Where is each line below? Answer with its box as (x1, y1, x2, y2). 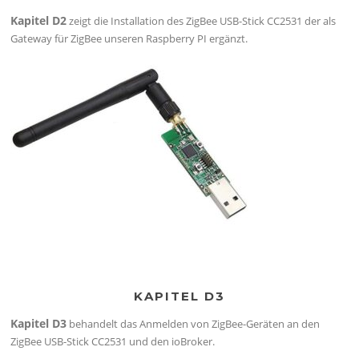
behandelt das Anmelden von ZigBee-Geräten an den (67, 316, 321, 331)
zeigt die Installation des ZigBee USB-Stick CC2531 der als (67, 13, 337, 28)
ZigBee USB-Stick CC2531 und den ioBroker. (10, 333, 216, 349)
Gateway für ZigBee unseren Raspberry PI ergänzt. (10, 30, 248, 46)
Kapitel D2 (10, 12, 67, 28)
